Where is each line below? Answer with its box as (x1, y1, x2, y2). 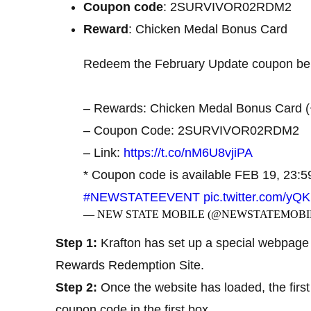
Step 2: (56, 280, 101, 294)
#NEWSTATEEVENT (83, 190, 200, 204)
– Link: (83, 145, 124, 160)
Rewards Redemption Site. (56, 258, 204, 272)
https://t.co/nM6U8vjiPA (124, 145, 253, 160)
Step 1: (56, 235, 101, 250)
